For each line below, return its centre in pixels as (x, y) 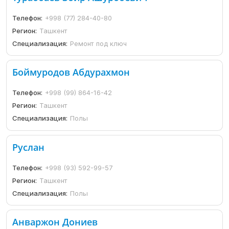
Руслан (29, 147)
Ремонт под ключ (99, 43)
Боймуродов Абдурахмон (71, 72)
